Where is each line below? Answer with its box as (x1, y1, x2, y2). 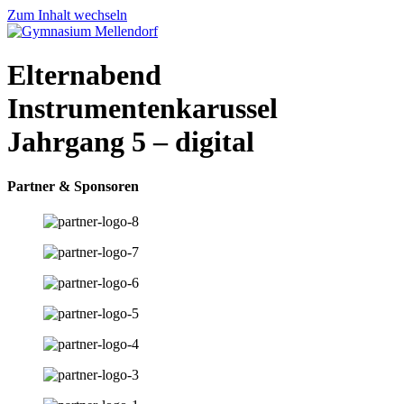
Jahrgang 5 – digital (7, 125, 254, 159)
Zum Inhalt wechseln (7, 7, 127, 23)
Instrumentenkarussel (7, 92, 278, 125)
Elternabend (7, 59, 161, 92)
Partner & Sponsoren (7, 178, 139, 194)
